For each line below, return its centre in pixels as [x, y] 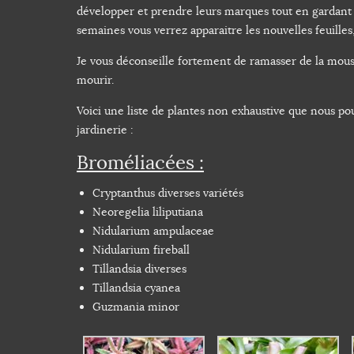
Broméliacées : [140, 163]
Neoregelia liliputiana [148, 212]
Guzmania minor [136, 307]
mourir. [95, 80]
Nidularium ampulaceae [153, 231]
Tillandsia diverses [139, 269]
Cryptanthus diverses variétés [168, 193]
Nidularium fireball [141, 250]
